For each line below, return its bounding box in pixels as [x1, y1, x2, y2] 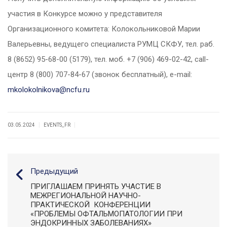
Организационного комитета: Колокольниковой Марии [8, 24, 200, 34]
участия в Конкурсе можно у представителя [8, 9, 162, 19]
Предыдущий [30, 167, 78, 176]
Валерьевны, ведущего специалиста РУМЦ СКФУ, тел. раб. [8, 40, 214, 49]
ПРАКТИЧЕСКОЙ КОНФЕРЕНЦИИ [30, 200, 150, 210]
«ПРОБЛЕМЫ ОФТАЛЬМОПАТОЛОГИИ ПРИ [30, 209, 182, 219]
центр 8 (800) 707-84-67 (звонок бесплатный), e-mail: [8, 70, 192, 80]
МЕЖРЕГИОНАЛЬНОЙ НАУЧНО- [30, 191, 141, 201]
